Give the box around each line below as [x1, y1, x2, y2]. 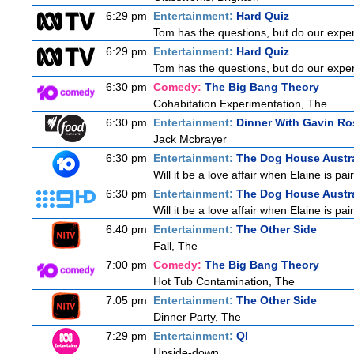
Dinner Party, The [153, 311, 241, 323]
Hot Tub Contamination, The [153, 275, 295, 288]
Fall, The [153, 239, 198, 252]
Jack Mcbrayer [153, 133, 227, 145]
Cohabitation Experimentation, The [153, 97, 327, 110]
